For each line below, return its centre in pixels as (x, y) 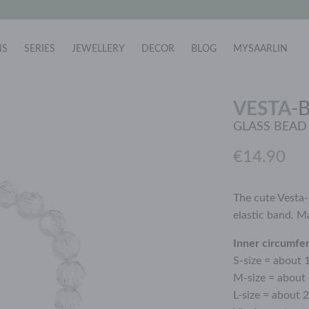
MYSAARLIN (260, 49)
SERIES (40, 49)
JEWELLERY (98, 49)
